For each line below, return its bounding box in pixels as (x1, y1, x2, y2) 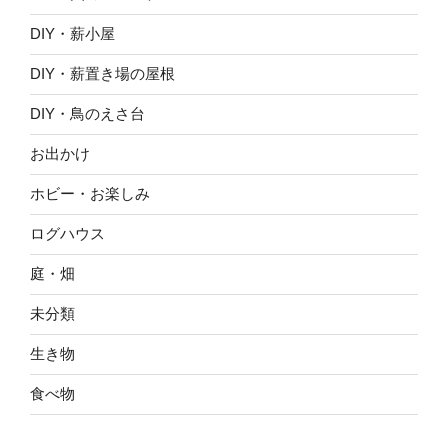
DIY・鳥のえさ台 (30, 105, 145, 123)
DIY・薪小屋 (30, 25, 115, 43)
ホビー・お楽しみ (30, 185, 150, 203)
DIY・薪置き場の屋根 (30, 65, 175, 83)
